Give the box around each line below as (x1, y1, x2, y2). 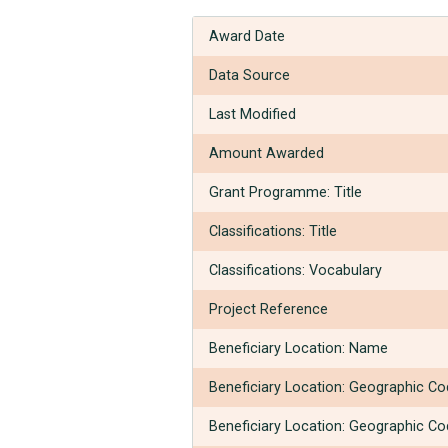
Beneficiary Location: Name (209, 339, 388, 357)
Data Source (209, 66, 290, 84)
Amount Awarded (209, 144, 324, 162)
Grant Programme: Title (209, 183, 362, 201)
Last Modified (209, 105, 296, 123)
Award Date (209, 27, 285, 45)
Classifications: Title (209, 222, 337, 240)
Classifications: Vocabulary (209, 261, 382, 279)
